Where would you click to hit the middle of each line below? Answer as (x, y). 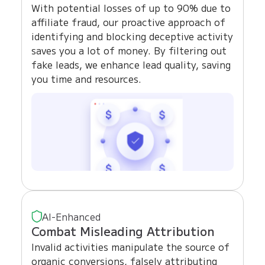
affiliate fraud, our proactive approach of (128, 22)
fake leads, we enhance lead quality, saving (131, 64)
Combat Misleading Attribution (123, 231)
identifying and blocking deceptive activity (132, 36)
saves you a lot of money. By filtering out (129, 50)
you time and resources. (86, 78)
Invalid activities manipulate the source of (130, 246)
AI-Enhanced (71, 216)
